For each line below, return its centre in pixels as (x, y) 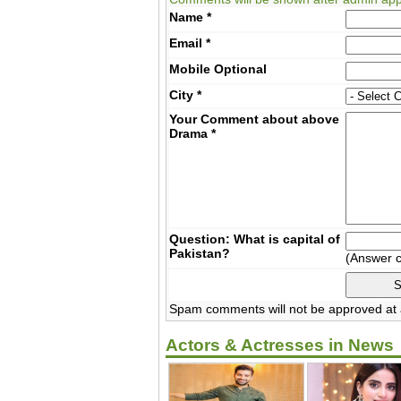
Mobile (192, 68)
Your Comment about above (255, 119)
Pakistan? (200, 253)
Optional (241, 68)
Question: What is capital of (255, 239)
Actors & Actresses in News (279, 345)
